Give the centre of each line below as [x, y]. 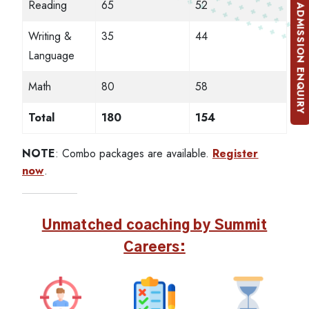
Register [236, 153]
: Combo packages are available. [134, 153]
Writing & [50, 36]
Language [51, 56]
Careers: [154, 248]
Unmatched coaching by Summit [154, 226]
